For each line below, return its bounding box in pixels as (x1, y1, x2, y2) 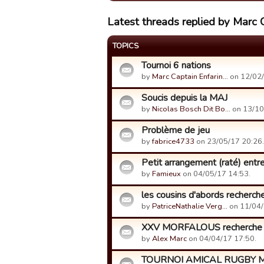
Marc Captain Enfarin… (152, 71, 228, 82)
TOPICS (113, 41, 138, 51)
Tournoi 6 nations (141, 59, 211, 72)
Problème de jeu (141, 124, 210, 137)
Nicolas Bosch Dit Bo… (152, 104, 230, 114)
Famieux (152, 169, 181, 179)
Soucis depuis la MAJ (141, 91, 227, 104)
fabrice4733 (152, 136, 194, 147)
